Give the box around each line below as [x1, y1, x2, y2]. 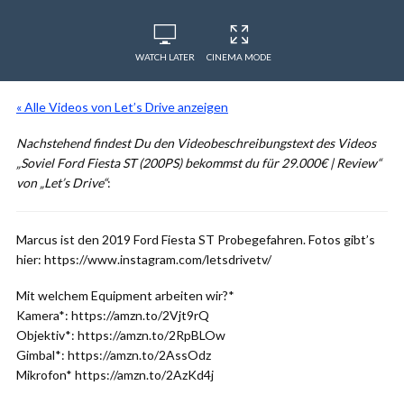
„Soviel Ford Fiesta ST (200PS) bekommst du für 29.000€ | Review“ [16, 155, 381, 170]
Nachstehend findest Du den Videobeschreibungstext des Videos [16, 135, 376, 151]
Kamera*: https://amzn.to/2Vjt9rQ [16, 308, 209, 323]
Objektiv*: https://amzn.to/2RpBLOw [16, 327, 225, 343]
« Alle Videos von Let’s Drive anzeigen [16, 99, 228, 115]
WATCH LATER [135, 51, 195, 62]
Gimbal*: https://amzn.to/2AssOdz [16, 347, 211, 363]
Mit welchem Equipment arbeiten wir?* [16, 288, 234, 303]
